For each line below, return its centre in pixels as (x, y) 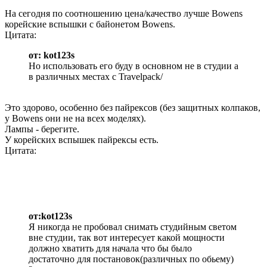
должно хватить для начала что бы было (110, 249)
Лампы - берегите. (42, 129)
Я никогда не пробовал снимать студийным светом (133, 227)
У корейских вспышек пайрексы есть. (82, 140)
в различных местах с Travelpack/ (96, 77)
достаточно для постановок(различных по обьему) (131, 259)
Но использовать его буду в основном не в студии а (133, 66)
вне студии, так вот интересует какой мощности (127, 238)
